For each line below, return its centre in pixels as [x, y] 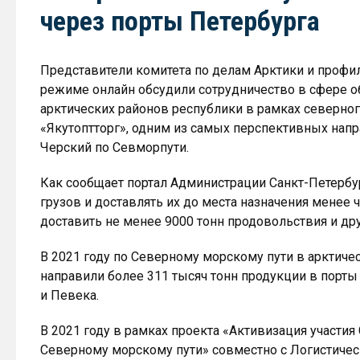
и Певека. [70, 295]
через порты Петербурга [180, 21]
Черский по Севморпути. [115, 147]
